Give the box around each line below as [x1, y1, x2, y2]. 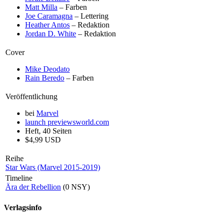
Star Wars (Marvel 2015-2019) [5, 163, 100, 171]
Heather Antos [25, 20, 70, 29]
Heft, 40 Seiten [25, 126, 72, 135]
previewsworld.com [46, 117, 109, 126]
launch [25, 117, 46, 126]
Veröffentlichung [5, 92, 57, 101]
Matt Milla [25, 2, 57, 11]
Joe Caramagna [25, 11, 73, 20]
